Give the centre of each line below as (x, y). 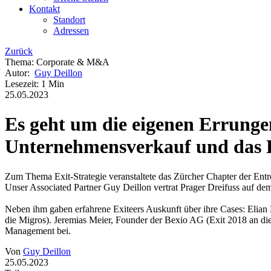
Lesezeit (21, 83)
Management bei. (38, 230)
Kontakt (44, 8)
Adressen (71, 30)
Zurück (19, 51)
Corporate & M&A (73, 62)
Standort (69, 19)
